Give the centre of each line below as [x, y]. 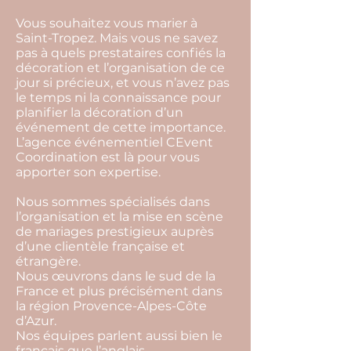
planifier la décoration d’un [100, 112]
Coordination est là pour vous [108, 157]
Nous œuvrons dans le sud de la [116, 276]
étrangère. [48, 261]
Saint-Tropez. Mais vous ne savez [117, 38]
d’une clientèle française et [100, 246]
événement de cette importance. [121, 127]
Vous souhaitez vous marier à [107, 23]
